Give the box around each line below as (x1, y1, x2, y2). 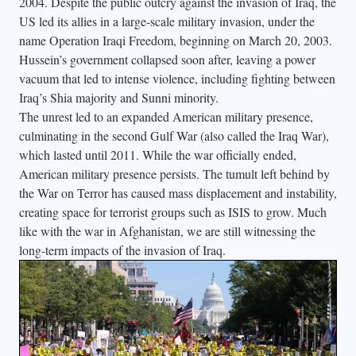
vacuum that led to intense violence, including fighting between (19, 70, 335, 87)
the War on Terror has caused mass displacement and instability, (19, 184, 337, 201)
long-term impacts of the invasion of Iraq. (19, 242, 226, 258)
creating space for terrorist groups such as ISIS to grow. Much (19, 203, 327, 220)
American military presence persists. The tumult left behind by (19, 165, 330, 182)
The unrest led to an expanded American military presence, (19, 108, 313, 125)
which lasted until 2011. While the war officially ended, (19, 146, 296, 163)
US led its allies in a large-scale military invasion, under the (19, 13, 315, 29)
